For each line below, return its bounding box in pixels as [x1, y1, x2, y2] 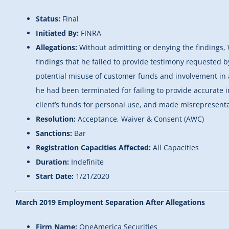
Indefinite [71, 157, 104, 167]
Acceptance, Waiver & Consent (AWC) [78, 114, 204, 124]
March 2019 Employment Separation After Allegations [15, 197, 205, 208]
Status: [36, 14, 62, 24]
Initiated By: [36, 28, 81, 38]
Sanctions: [36, 128, 74, 139]
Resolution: [36, 114, 78, 124]
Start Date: [36, 171, 76, 181]
